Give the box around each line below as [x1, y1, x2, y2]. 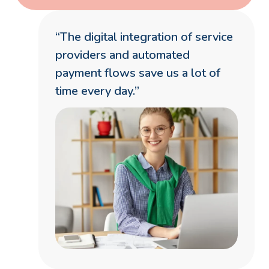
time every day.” [55, 82, 139, 99]
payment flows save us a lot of [55, 64, 220, 81]
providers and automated [55, 46, 190, 63]
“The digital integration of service [55, 28, 233, 45]
